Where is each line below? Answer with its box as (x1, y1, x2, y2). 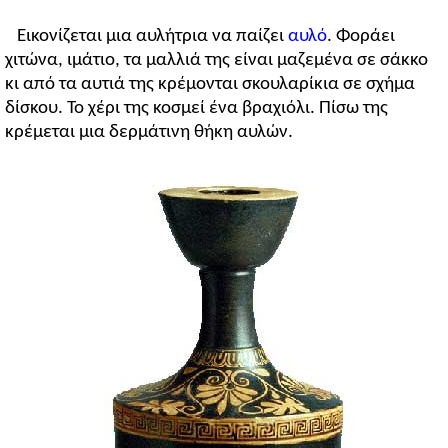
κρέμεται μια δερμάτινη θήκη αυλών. (5, 123, 293, 143)
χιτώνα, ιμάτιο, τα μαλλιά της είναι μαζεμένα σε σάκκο (5, 51, 428, 71)
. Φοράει (327, 27, 395, 47)
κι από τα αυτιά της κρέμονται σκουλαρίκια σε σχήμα (5, 75, 415, 95)
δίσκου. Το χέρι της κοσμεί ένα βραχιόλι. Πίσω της (5, 99, 388, 119)
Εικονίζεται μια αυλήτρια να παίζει (17, 27, 288, 47)
